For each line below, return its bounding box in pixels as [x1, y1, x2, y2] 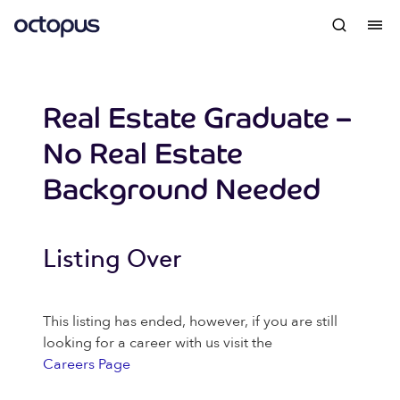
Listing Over [43, 244, 181, 273]
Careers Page [43, 354, 130, 374]
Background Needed [43, 172, 321, 206]
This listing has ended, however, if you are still [43, 312, 337, 331]
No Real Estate [43, 137, 243, 171]
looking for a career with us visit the [43, 333, 272, 353]
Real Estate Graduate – [43, 101, 351, 135]
